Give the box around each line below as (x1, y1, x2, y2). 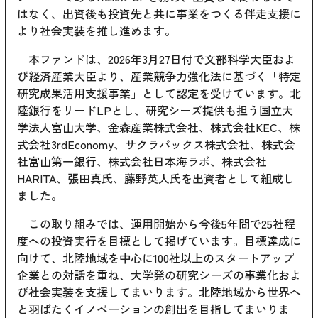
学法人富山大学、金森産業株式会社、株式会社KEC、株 (17, 119, 300, 136)
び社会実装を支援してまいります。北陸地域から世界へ (17, 283, 301, 301)
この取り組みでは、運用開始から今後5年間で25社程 (17, 215, 295, 233)
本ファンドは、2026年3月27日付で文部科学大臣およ (17, 50, 295, 68)
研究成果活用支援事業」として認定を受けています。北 (17, 84, 301, 102)
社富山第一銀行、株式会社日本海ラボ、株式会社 (17, 153, 267, 170)
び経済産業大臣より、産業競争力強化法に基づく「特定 (17, 67, 301, 85)
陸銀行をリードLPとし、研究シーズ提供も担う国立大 (17, 102, 293, 119)
